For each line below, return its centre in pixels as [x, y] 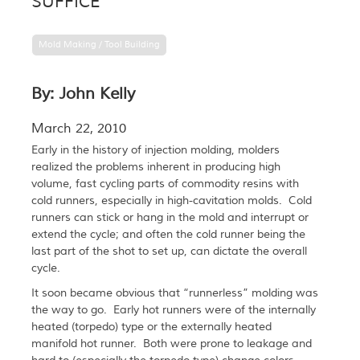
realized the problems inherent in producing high [155, 168]
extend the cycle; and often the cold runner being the [168, 235]
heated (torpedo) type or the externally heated [151, 327]
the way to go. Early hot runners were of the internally [173, 311]
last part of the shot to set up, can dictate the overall [169, 252]
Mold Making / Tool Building [99, 45]
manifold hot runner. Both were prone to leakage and [171, 344]
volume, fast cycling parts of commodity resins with [165, 184]
